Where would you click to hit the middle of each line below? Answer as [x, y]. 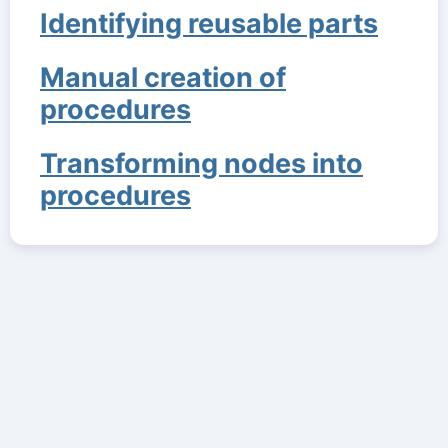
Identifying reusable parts [209, 23]
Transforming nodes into [201, 164]
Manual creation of [163, 78]
